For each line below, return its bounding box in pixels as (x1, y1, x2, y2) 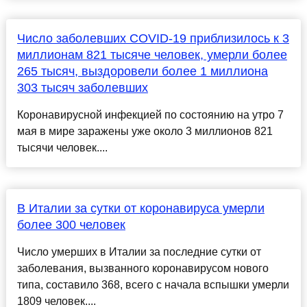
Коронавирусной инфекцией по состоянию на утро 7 (16, 109, 284, 121)
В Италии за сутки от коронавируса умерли (16, 201, 265, 216)
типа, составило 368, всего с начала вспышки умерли (16, 279, 289, 291)
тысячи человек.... (16, 142, 108, 154)
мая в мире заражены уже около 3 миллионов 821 (16, 125, 273, 138)
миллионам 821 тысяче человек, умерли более (16, 48, 287, 62)
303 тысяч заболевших (16, 81, 148, 95)
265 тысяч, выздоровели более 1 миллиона (16, 64, 268, 79)
